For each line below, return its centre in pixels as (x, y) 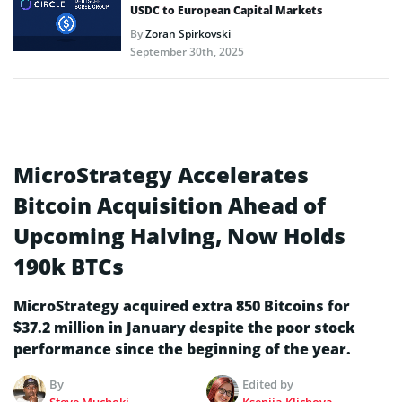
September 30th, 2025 (187, 51)
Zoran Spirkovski (188, 33)
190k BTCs (69, 266)
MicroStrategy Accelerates (161, 174)
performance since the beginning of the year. (182, 349)
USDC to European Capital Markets (226, 10)
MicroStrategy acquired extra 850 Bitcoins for (182, 306)
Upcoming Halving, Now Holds (179, 235)
